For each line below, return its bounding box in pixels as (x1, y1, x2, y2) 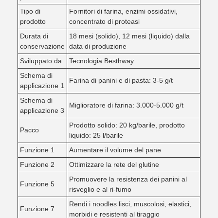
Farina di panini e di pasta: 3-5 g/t (69, 76, 173, 84)
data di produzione (69, 42, 127, 50)
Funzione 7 (20, 205, 54, 213)
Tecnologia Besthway (69, 57, 134, 65)
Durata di (20, 32, 48, 40)
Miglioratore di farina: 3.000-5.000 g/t (69, 101, 183, 109)
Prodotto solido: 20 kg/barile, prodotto (69, 121, 185, 129)
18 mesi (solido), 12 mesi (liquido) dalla (69, 32, 190, 40)
